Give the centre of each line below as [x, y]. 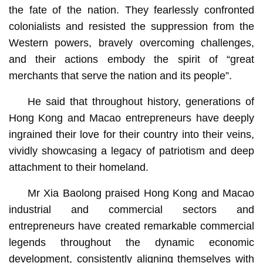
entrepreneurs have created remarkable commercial [131, 226]
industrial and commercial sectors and [131, 209]
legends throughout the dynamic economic [131, 242]
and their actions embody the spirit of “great [131, 59]
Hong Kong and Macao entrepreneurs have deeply [131, 118]
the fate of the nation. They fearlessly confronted [131, 10]
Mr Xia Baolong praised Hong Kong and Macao [141, 193]
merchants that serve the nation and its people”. [120, 75]
